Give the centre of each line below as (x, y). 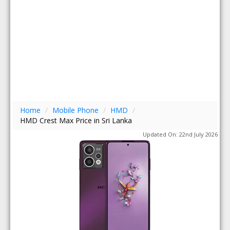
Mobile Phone (76, 110)
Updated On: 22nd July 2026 (180, 134)
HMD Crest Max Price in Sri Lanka (76, 120)
